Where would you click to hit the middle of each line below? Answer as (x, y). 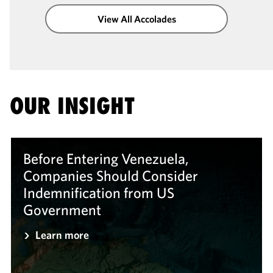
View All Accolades (136, 19)
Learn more (62, 235)
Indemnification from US (99, 193)
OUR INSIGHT (72, 106)
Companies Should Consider (111, 176)
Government (62, 210)
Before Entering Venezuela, (106, 159)
